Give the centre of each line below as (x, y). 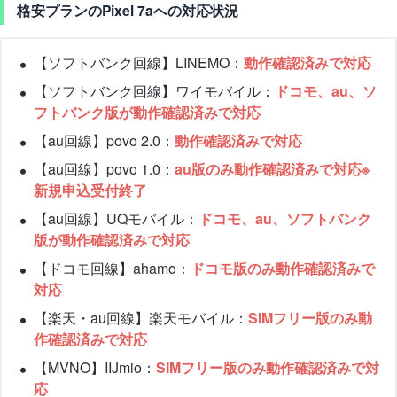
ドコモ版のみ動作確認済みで (283, 269)
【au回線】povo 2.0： (104, 141)
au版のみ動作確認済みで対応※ (272, 169)
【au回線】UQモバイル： (116, 219)
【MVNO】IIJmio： (95, 368)
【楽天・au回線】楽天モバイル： (141, 318)
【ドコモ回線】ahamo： (112, 269)
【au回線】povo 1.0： (104, 169)
